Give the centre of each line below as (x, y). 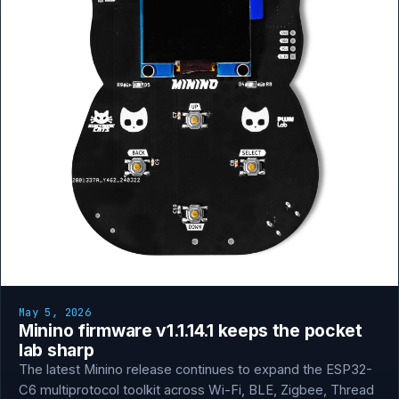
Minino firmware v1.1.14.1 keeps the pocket (191, 330)
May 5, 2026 (55, 312)
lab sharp (57, 350)
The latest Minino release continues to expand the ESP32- (195, 370)
